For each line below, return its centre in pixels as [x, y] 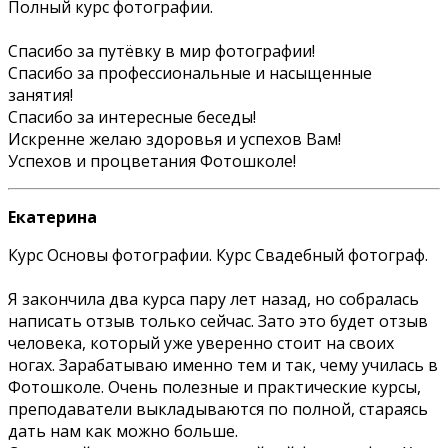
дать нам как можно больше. [125, 430]
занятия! [40, 94]
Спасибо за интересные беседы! [132, 116]
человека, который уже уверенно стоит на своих [201, 342]
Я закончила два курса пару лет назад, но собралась [213, 298]
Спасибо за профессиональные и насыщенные [190, 72]
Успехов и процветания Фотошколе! [152, 160]
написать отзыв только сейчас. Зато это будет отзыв [218, 320]
